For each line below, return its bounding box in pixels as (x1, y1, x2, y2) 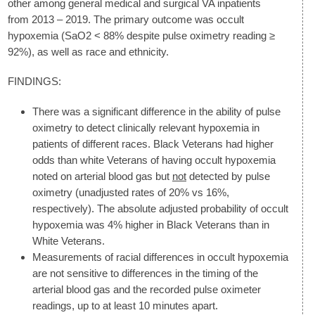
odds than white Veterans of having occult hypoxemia (32, 153, 276, 166)
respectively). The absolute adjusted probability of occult (32, 202, 288, 214)
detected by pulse (186, 169, 270, 182)
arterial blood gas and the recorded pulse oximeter (32, 283, 261, 295)
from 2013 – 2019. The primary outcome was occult (8, 13, 244, 26)
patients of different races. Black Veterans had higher (32, 137, 274, 150)
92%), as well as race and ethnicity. (8, 46, 169, 58)
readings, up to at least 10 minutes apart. (32, 299, 218, 311)
